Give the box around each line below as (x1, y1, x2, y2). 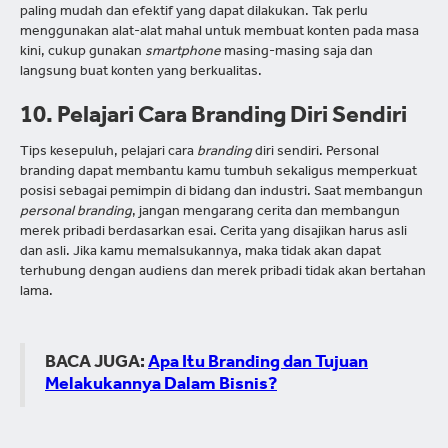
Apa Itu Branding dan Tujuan (148, 355, 368, 374)
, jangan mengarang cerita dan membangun (132, 206, 400, 221)
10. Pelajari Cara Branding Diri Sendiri (20, 106, 407, 131)
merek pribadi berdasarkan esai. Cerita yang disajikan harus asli (20, 226, 407, 241)
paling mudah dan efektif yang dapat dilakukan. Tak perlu (20, 6, 368, 21)
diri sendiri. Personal (252, 146, 379, 161)
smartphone (145, 46, 221, 61)
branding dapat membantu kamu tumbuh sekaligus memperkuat (20, 166, 417, 181)
